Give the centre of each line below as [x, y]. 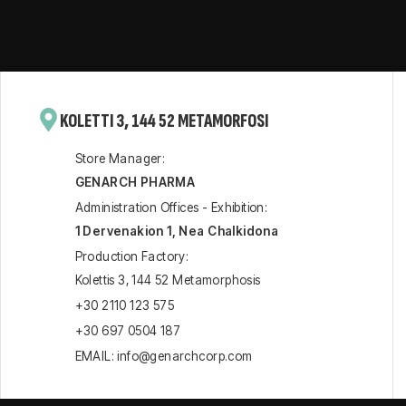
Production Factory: [132, 256]
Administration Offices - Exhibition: [171, 208]
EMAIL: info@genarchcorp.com [164, 356]
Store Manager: [120, 159]
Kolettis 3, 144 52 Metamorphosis [168, 280]
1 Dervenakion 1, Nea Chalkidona [177, 231]
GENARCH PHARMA [135, 182]
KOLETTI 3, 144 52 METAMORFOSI [164, 121]
